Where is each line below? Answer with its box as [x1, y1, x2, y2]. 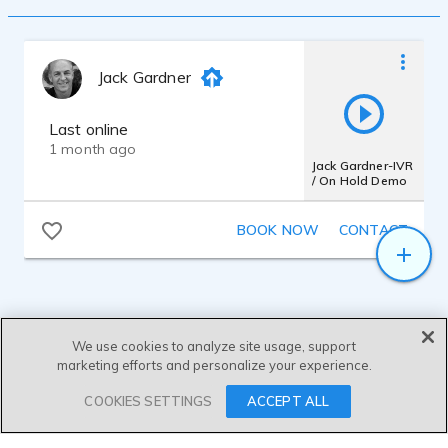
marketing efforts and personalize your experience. [56, 357, 372, 373]
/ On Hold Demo [312, 173, 407, 189]
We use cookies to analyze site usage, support [72, 338, 357, 354]
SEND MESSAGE [172, 391, 280, 409]
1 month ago [49, 140, 137, 159]
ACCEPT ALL [246, 393, 330, 409]
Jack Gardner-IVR [312, 158, 414, 174]
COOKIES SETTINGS [84, 393, 213, 409]
